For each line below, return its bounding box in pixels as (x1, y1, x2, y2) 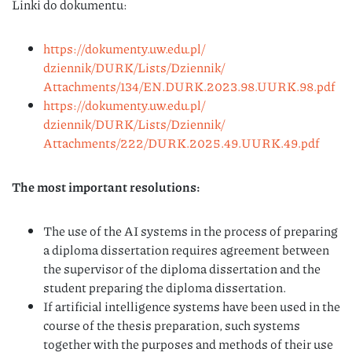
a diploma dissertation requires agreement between (43, 240, 329, 258)
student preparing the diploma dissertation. (43, 277, 286, 296)
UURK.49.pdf (241, 133, 320, 152)
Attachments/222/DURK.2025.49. (43, 133, 241, 152)
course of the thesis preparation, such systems (43, 315, 300, 334)
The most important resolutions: (12, 177, 200, 196)
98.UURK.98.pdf (240, 76, 335, 95)
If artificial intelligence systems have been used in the (43, 296, 340, 315)
